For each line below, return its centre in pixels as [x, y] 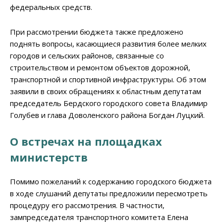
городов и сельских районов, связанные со [87, 56]
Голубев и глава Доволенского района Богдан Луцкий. [107, 115]
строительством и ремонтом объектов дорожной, [100, 68]
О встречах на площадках [86, 141]
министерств [49, 157]
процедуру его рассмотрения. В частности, [87, 205]
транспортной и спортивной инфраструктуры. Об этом [108, 80]
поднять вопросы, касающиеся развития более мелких [108, 44]
